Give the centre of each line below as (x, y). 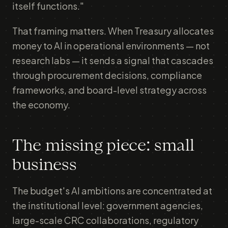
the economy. (41, 105)
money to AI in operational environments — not (111, 46)
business (45, 165)
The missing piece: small (103, 146)
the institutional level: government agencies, (108, 205)
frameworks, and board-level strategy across (109, 90)
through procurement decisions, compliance (107, 75)
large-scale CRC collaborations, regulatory (105, 220)
